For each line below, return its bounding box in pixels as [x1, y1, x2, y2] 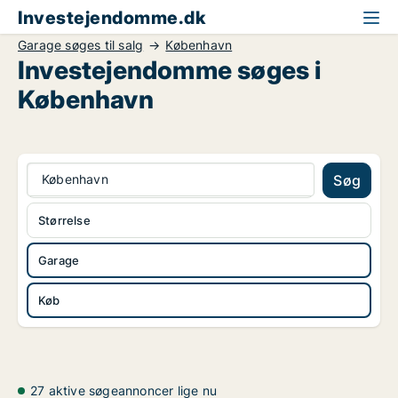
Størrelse [38, 213, 91, 227]
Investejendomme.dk [18, 7, 205, 28]
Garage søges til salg [18, 37, 144, 52]
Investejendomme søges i [18, 55, 322, 85]
